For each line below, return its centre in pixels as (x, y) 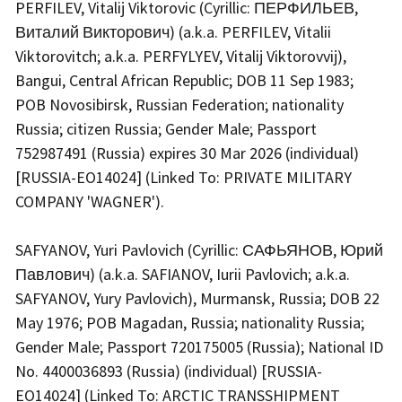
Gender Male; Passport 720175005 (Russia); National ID (199, 346)
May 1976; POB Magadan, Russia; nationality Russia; (190, 322)
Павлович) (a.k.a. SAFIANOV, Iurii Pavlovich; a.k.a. (183, 274)
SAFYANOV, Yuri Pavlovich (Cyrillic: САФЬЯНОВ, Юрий (199, 249)
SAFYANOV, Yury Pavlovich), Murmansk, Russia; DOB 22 (197, 298)
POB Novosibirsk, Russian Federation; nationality (179, 104)
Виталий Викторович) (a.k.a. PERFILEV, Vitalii (173, 31)
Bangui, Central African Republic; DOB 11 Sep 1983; (184, 80)
